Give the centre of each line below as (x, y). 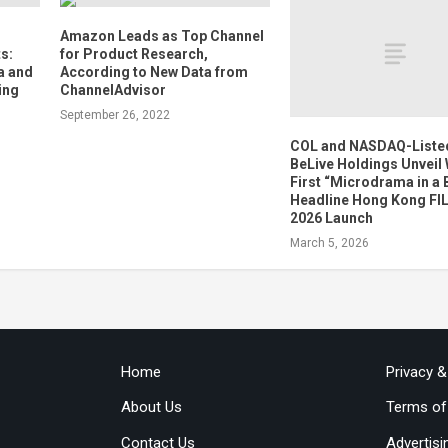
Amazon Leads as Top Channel (161, 36)
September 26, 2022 (114, 115)
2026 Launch (332, 218)
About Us (151, 407)
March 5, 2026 (330, 243)
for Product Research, (133, 54)
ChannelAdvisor (112, 90)
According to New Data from (153, 72)
